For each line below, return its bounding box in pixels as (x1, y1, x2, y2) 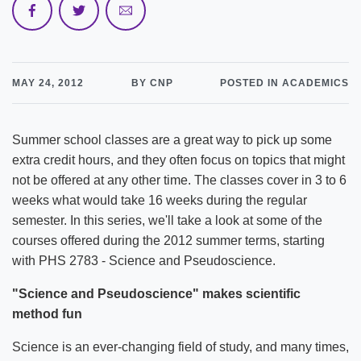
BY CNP (131, 77, 173, 89)
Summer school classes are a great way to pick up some (12, 133, 332, 147)
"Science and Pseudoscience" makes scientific (12, 287, 301, 301)
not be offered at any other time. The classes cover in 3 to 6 (12, 173, 346, 187)
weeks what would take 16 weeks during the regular (12, 193, 307, 207)
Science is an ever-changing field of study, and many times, (12, 340, 349, 354)
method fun (12, 307, 82, 321)
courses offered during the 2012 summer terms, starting (12, 234, 325, 247)
